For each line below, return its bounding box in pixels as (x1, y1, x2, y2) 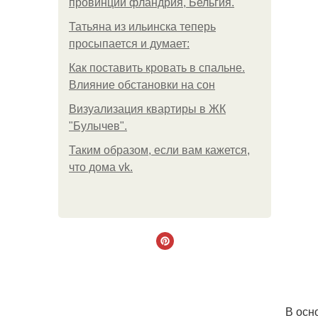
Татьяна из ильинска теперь (69, 21, 216, 33)
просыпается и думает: (69, 38, 190, 50)
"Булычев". (69, 120, 127, 132)
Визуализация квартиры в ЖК (69, 103, 226, 115)
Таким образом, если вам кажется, (69, 144, 250, 156)
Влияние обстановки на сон (69, 79, 215, 91)
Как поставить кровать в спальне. (69, 62, 245, 74)
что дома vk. (69, 161, 133, 173)
